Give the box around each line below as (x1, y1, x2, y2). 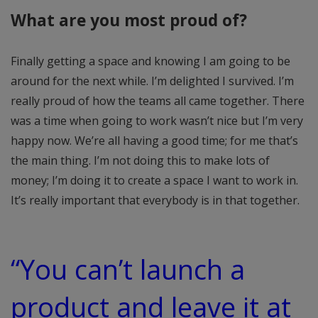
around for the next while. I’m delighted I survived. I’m (11, 72, 294, 89)
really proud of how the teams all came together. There (11, 92, 305, 109)
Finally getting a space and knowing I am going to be (11, 53, 290, 69)
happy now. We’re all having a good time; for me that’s (11, 132, 298, 148)
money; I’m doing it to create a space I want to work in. (11, 172, 298, 188)
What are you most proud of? (11, 9, 247, 31)
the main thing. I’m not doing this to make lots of (11, 152, 270, 168)
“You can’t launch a (11, 250, 245, 287)
